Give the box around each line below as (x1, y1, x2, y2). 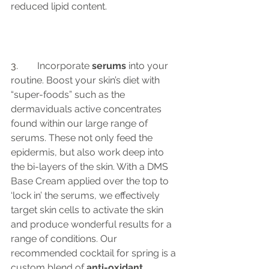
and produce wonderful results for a (11, 218, 174, 230)
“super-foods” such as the (11, 88, 127, 100)
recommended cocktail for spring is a (11, 247, 178, 259)
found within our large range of (11, 117, 150, 129)
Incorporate (37, 59, 92, 71)
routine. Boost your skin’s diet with (11, 74, 162, 86)
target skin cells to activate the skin (11, 204, 166, 216)
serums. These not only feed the (11, 131, 155, 144)
